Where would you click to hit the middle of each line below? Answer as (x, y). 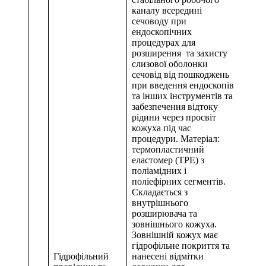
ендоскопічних (162, 32)
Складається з (160, 192)
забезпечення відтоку (175, 107)
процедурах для (164, 43)
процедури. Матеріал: (176, 139)
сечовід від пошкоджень (180, 75)
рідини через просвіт (174, 118)
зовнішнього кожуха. (174, 224)
